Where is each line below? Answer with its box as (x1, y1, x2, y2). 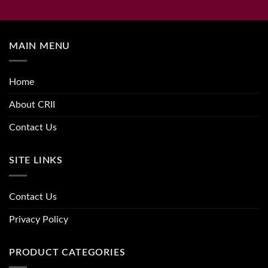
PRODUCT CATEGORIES (9, 247, 126, 257)
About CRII (9, 100, 55, 110)
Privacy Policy (9, 214, 68, 224)
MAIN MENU (9, 41, 71, 51)
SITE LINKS (9, 156, 63, 166)
